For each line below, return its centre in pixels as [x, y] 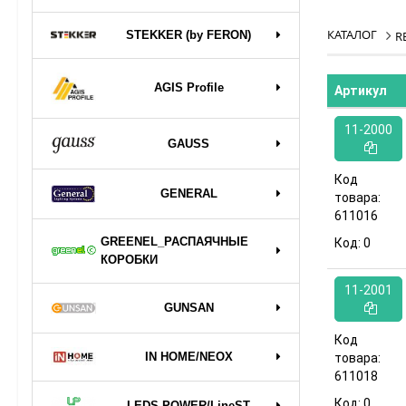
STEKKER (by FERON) [188, 34]
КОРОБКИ [129, 259]
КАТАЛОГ [352, 34]
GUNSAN [188, 307]
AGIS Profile [188, 88]
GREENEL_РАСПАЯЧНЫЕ [174, 241]
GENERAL [188, 193]
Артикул [361, 91]
